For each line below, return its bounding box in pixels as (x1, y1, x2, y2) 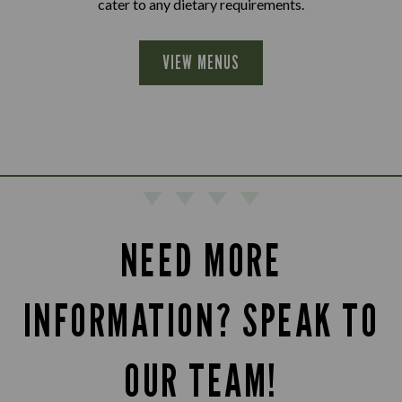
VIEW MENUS (162, 51, 240, 74)
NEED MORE (119, 233, 283, 287)
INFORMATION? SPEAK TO (22, 293, 380, 347)
